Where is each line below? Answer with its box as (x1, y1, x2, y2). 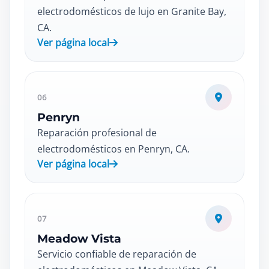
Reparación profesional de (37, 126, 157, 139)
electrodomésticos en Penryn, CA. (37, 142, 190, 156)
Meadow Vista (37, 232, 121, 246)
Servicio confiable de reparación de (37, 247, 196, 261)
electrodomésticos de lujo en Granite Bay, (37, 5, 226, 18)
